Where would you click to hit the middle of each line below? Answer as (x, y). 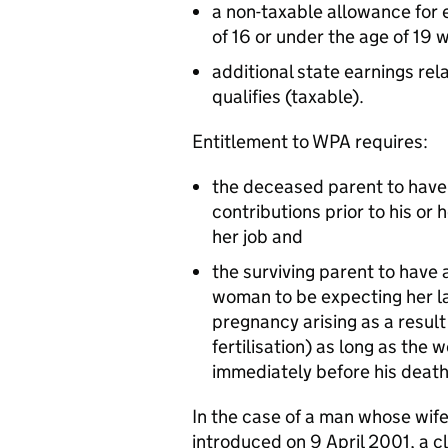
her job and (257, 236)
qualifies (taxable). (288, 96)
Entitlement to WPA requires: (310, 141)
